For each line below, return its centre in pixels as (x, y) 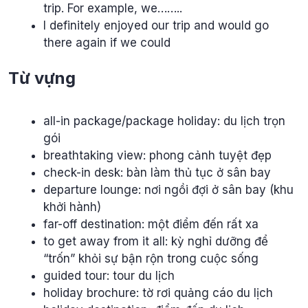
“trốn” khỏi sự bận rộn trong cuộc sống (151, 259)
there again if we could (107, 42)
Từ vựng (44, 78)
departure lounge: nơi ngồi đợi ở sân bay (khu (168, 190)
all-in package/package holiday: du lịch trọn (164, 121)
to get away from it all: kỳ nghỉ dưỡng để (156, 242)
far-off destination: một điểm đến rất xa (151, 224)
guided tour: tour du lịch (109, 276)
